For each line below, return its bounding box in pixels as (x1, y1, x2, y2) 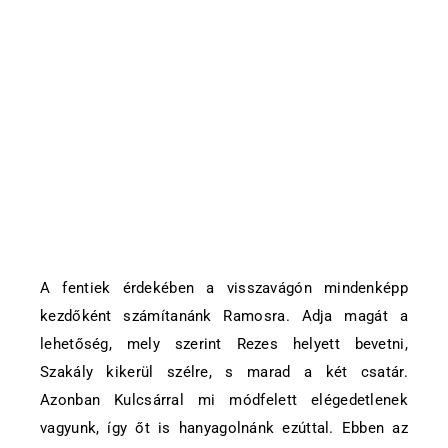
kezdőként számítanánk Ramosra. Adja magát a (40, 307, 408, 325)
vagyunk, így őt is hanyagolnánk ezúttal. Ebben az (40, 419, 408, 437)
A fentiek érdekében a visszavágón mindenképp (40, 279, 408, 297)
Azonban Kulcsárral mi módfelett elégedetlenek (40, 391, 408, 409)
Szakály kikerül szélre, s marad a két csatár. (40, 363, 408, 381)
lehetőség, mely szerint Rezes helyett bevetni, (40, 335, 408, 353)
